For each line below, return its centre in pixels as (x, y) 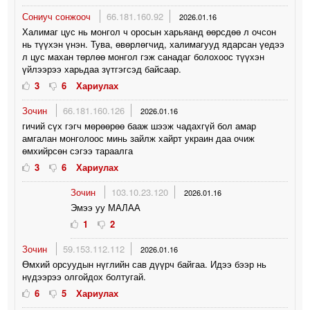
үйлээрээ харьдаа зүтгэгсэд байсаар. (102, 69)
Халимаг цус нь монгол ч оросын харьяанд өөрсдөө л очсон (149, 31)
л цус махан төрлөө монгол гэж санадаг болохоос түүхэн (144, 56)
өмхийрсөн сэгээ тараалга (78, 150)
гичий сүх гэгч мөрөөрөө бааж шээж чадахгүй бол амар (139, 125)
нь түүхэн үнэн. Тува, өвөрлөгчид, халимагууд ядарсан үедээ (154, 44)
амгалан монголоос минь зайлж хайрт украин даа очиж (139, 138)
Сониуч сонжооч (58, 16)
